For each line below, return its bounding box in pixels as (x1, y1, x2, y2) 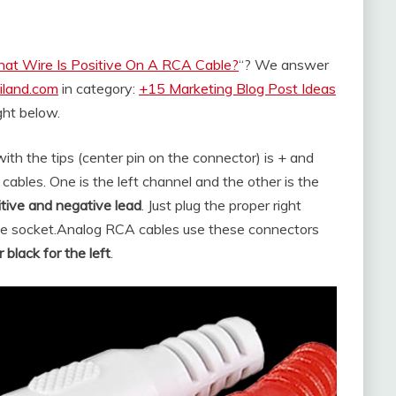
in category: (58, 80, 139, 97)
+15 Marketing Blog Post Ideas (139, 80, 336, 97)
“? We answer (239, 56, 329, 73)
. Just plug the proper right (141, 196, 301, 214)
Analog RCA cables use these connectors (57, 220, 319, 238)
